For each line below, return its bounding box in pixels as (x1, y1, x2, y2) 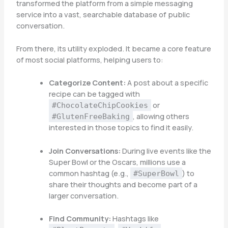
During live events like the (120, 145, 211, 156)
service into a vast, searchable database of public (16, 9, 190, 19)
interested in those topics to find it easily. (48, 122, 193, 133)
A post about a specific (125, 77, 208, 88)
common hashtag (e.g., (48, 167, 130, 178)
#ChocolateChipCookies (51, 101, 148, 110)
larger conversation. (48, 190, 119, 201)
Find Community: (48, 213, 111, 223)
